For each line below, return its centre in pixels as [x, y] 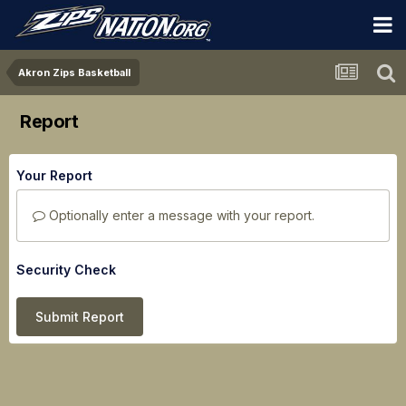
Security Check [66, 270]
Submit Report [80, 317]
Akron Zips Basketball [74, 72]
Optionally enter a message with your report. [180, 215]
